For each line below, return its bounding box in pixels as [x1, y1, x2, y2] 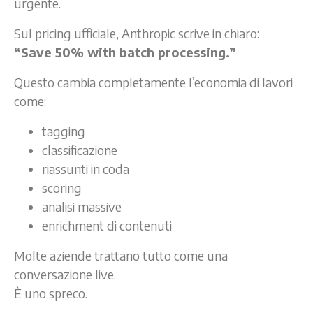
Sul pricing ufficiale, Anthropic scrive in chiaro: [14, 24, 259, 41]
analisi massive [42, 198, 122, 214]
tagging [42, 122, 85, 139]
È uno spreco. [14, 284, 87, 301]
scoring [42, 179, 82, 196]
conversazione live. [14, 265, 116, 282]
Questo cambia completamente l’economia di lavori [14, 73, 293, 90]
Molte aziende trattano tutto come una [14, 247, 228, 263]
